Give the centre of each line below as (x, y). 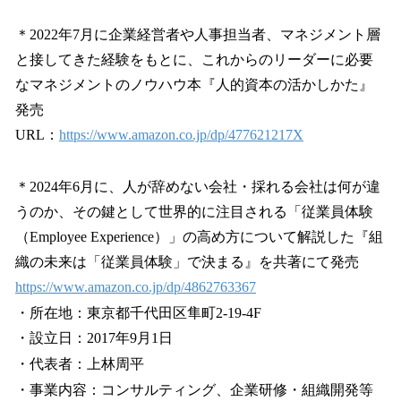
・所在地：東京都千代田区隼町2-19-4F (138, 312)
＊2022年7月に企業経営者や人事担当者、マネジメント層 (198, 35)
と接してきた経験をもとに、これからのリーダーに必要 (194, 60)
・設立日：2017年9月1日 (94, 338)
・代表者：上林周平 (80, 364)
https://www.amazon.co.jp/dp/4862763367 (136, 286)
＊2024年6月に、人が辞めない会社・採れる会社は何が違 (198, 186)
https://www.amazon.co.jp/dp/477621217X (181, 135)
